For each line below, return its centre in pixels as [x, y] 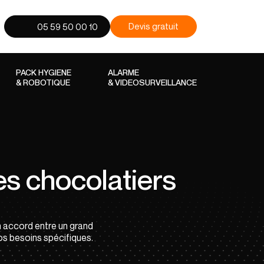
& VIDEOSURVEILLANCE [152, 82]
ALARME [123, 72]
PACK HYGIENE [43, 72]
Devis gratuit [154, 26]
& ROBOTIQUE [43, 82]
